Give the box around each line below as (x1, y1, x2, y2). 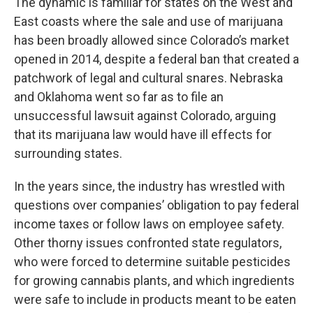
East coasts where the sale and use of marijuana (14, 14, 283, 29)
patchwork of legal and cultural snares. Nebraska (14, 71, 283, 85)
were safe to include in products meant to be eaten (14, 292, 296, 307)
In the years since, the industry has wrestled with (14, 179, 285, 194)
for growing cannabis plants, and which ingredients (14, 273, 295, 288)
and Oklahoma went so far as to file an (14, 89, 224, 104)
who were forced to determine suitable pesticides (14, 254, 291, 269)
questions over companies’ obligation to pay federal (14, 198, 299, 212)
